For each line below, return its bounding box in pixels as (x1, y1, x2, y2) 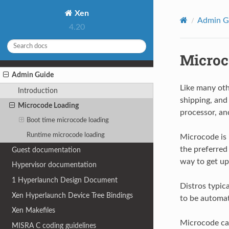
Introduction (17, 86, 58, 95)
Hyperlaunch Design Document (18, 176, 118, 185)
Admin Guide (12, 71, 54, 79)
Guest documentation (12, 146, 81, 154)
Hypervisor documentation (12, 161, 97, 169)
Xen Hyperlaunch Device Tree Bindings (12, 191, 133, 199)
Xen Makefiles (12, 207, 56, 215)
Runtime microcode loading (27, 131, 105, 139)
